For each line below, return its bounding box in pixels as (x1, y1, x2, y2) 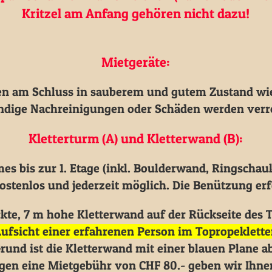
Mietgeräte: (101, 54, 171, 70)
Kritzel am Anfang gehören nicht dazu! (22, 5, 250, 21)
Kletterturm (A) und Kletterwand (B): (29, 131, 243, 146)
